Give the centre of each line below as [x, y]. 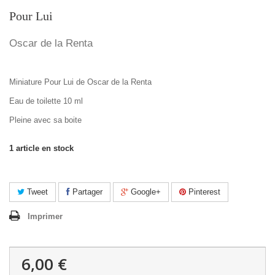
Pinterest [203, 192]
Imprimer [45, 216]
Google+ [145, 192]
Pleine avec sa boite [45, 120]
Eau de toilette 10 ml [46, 101]
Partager [86, 192]
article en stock [45, 148]
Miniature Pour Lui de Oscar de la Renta [80, 82]
